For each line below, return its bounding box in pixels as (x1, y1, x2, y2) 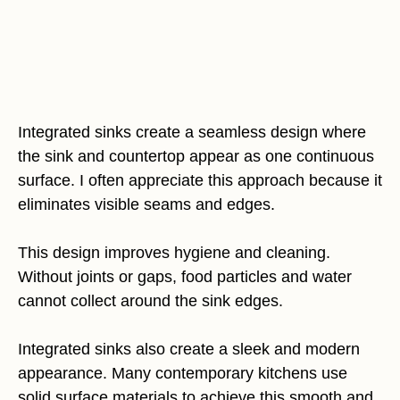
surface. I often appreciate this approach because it (18, 171, 382, 189)
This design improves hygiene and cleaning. (18, 243, 330, 262)
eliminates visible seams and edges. (18, 195, 275, 213)
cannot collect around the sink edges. (18, 291, 283, 310)
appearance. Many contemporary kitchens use (18, 363, 347, 382)
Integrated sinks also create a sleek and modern (18, 339, 360, 358)
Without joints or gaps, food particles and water (18, 267, 352, 286)
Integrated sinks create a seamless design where (18, 122, 366, 141)
